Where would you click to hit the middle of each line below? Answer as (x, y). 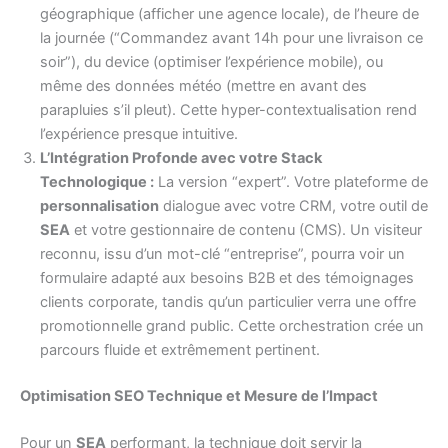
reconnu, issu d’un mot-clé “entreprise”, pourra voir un (222, 254)
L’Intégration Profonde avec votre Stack (181, 158)
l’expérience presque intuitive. (139, 134)
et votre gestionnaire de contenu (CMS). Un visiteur (246, 230)
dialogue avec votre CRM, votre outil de (293, 206)
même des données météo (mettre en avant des (203, 86)
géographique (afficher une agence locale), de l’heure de (229, 14)
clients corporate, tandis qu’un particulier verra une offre (228, 302)
